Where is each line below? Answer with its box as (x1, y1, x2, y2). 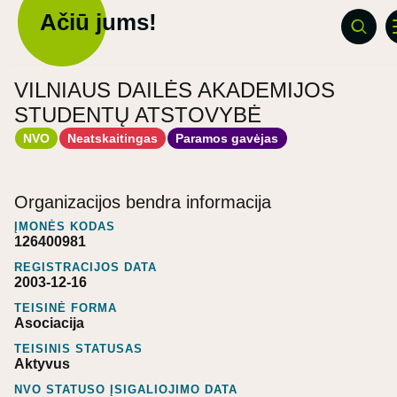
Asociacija (14, 315, 84, 331)
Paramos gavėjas (175, 130, 279, 145)
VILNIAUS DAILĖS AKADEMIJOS (14, 78, 335, 102)
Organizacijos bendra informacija (14, 191, 271, 212)
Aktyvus (14, 355, 70, 371)
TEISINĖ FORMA (14, 300, 117, 315)
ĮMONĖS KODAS (14, 219, 115, 233)
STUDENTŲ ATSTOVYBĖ (14, 103, 261, 127)
